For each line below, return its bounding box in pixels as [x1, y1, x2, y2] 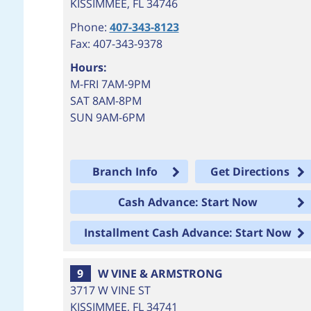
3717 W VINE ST [69, 283, 151, 298]
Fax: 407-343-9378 [69, 36, 162, 51]
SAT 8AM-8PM [69, 93, 142, 108]
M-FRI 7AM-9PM [69, 76, 151, 92]
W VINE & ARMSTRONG [97, 266, 223, 281]
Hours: [69, 60, 107, 75]
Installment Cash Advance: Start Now [83, 225, 292, 240]
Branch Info [92, 164, 158, 179]
